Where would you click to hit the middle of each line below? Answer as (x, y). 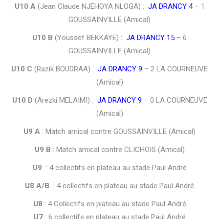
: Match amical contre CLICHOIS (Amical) (118, 150)
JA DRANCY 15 (150, 38)
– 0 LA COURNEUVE (174, 100)
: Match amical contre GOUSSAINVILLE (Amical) (118, 132)
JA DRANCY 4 (170, 7)
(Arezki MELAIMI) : (65, 100)
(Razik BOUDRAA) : (65, 69)
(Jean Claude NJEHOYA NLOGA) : (92, 7)
